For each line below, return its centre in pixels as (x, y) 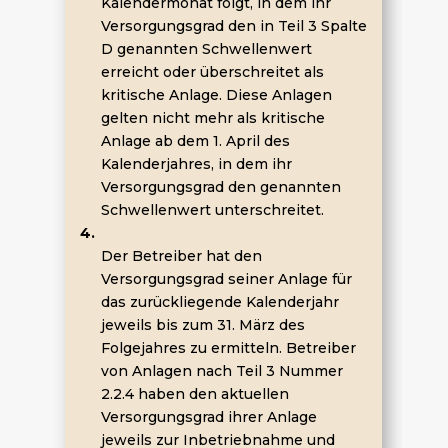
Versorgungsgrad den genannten (220, 187)
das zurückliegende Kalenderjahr (219, 302)
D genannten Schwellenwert (206, 49)
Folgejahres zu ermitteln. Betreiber (228, 348)
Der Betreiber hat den (181, 256)
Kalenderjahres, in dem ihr (196, 164)
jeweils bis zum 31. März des (202, 325)
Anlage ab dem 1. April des (195, 141)
